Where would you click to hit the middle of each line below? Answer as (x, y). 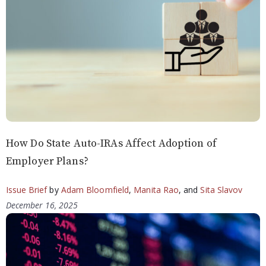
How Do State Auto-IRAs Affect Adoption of (111, 143)
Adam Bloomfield (95, 189)
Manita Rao (156, 189)
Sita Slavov (221, 189)
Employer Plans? (47, 161)
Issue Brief (27, 189)
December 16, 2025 (42, 205)
